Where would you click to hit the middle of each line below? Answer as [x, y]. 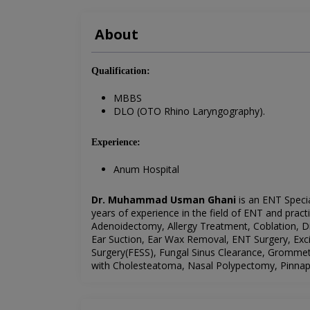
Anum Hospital [146, 170]
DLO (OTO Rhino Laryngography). [189, 111]
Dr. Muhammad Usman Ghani [164, 200]
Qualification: [121, 71]
